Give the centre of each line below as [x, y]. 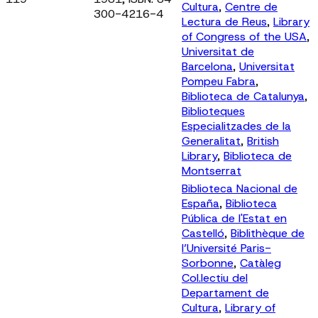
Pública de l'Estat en [234, 218]
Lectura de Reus [224, 21]
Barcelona [207, 66]
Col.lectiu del [215, 278]
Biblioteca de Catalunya [243, 96]
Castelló [203, 233]
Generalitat [211, 141]
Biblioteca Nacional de [240, 188]
